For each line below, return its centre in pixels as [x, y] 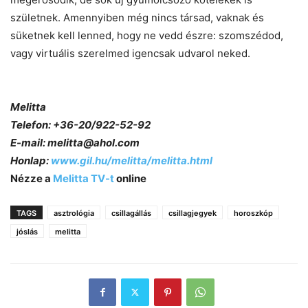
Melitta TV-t [85, 178]
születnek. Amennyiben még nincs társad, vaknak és [137, 17]
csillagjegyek [192, 213]
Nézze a [32, 178]
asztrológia [74, 213]
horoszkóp [253, 213]
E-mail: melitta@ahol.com [75, 142]
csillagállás [131, 213]
